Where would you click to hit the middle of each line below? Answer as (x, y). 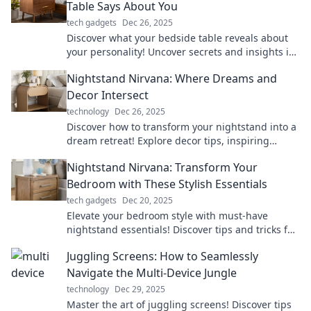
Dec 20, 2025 (148, 200)
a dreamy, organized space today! (145, 243)
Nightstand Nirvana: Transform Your (162, 167)
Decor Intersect (108, 95)
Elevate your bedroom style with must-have (167, 216)
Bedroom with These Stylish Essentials (167, 184)
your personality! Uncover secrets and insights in (181, 52)
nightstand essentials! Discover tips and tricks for (182, 229)
